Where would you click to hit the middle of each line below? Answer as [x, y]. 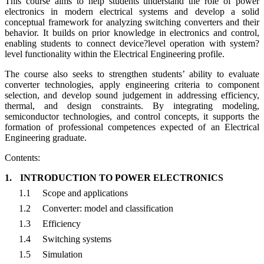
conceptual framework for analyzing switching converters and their [132, 22]
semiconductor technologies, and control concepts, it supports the [132, 117]
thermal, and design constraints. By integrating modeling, [132, 106]
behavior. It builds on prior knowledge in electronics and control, [132, 33]
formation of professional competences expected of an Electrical [132, 127]
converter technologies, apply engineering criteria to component [132, 85]
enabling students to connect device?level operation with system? [132, 44]
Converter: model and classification [108, 209]
